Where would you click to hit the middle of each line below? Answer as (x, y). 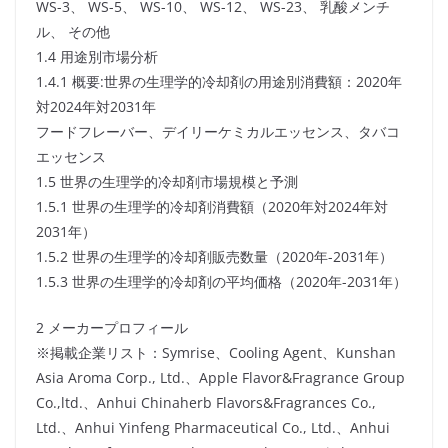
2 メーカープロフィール (112, 328)
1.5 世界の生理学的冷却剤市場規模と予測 (167, 182)
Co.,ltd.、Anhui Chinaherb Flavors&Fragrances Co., (206, 403)
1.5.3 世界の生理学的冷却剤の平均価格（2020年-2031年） (221, 282)
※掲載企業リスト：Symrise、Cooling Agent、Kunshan (216, 353)
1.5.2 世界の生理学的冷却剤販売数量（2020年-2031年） (214, 257)
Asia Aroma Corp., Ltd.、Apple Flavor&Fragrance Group (220, 378)
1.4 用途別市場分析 (97, 57)
